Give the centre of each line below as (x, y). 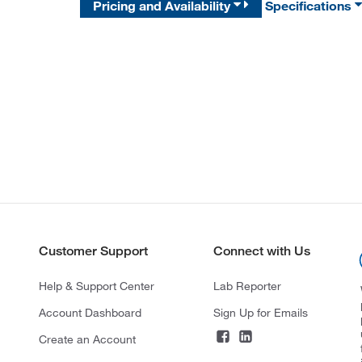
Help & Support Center (96, 286)
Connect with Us (261, 251)
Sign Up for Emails (260, 313)
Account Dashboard (90, 313)
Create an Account (87, 340)
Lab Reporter (247, 286)
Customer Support (93, 251)
